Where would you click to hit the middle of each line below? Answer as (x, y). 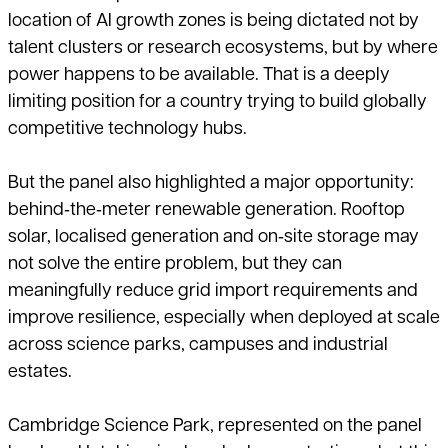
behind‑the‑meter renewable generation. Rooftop (206, 211)
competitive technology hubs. (127, 130)
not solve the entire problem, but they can (175, 265)
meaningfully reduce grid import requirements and (213, 292)
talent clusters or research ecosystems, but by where (223, 49)
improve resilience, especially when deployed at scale (224, 319)
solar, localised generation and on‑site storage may (213, 238)
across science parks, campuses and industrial (198, 346)
